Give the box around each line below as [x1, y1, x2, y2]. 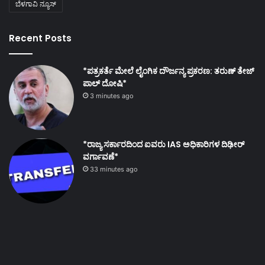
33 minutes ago [90, 164, 138, 173]
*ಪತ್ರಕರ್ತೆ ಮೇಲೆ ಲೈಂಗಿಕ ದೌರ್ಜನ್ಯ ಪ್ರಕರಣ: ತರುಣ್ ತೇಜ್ [83, 64, 254, 77]
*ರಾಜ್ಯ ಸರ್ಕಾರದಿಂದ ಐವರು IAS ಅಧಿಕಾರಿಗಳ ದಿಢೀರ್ [83, 138, 244, 150]
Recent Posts [9, 31, 72, 44]
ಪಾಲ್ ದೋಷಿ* [83, 77, 127, 89]
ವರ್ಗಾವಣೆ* [83, 150, 118, 163]
